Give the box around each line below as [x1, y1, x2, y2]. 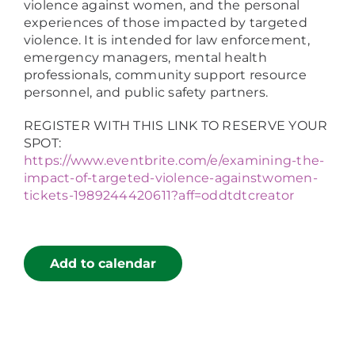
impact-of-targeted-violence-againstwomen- [24, 170, 318, 186]
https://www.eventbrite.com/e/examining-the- [24, 153, 325, 169]
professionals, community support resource [24, 67, 307, 83]
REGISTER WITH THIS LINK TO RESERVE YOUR [24, 118, 328, 134]
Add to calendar [50, 256, 156, 272]
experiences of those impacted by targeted [24, 15, 307, 31]
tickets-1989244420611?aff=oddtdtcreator [24, 188, 295, 204]
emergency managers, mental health [24, 50, 267, 66]
